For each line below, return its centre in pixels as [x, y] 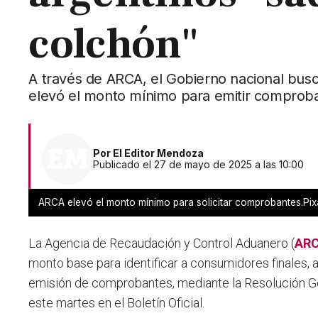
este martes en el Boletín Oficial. [117, 303]
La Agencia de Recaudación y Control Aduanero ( [162, 243]
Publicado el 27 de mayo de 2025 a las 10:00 [199, 165]
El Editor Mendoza [159, 153]
